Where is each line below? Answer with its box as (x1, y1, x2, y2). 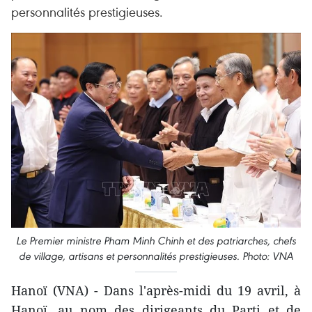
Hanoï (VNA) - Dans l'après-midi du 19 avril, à (11, 281, 301, 299)
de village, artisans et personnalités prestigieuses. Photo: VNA (19, 249, 293, 263)
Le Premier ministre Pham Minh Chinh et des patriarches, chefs (16, 233, 296, 247)
